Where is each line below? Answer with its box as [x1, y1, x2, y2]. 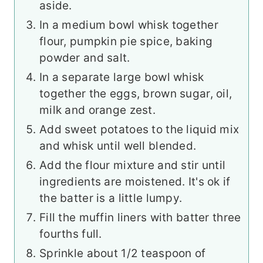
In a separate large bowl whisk [39, 70, 204, 85]
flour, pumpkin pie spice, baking [39, 35, 213, 49]
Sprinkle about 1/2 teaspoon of [39, 247, 206, 261]
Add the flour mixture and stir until [39, 159, 226, 173]
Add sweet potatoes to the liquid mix [39, 123, 240, 137]
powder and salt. [39, 51, 130, 65]
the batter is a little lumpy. [39, 191, 183, 205]
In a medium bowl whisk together [39, 18, 218, 32]
